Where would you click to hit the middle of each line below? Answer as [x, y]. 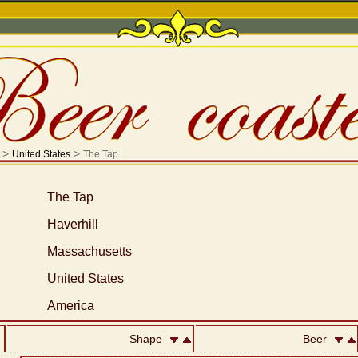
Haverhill [72, 224]
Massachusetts [89, 251]
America [70, 306]
